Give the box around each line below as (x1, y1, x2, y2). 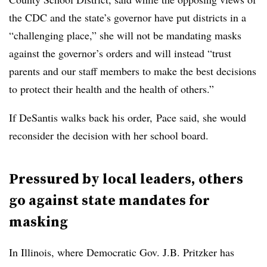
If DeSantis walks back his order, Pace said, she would (9, 110, 246, 125)
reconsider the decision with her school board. (9, 128, 212, 142)
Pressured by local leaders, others (9, 168, 243, 188)
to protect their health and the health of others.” (9, 81, 214, 96)
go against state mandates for (9, 190, 210, 210)
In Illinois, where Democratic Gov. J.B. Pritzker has (9, 244, 234, 259)
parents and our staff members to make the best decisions (9, 63, 256, 78)
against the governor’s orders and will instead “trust (9, 45, 231, 60)
